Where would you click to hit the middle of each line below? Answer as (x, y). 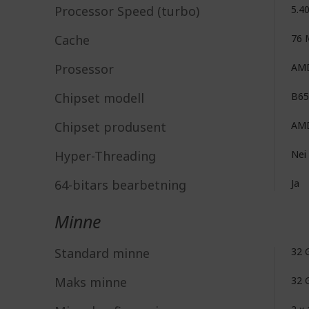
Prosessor (84, 69)
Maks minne (91, 282)
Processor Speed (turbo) (127, 11)
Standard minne (102, 253)
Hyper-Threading (105, 156)
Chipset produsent (110, 127)
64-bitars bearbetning (120, 185)
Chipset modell (99, 98)
